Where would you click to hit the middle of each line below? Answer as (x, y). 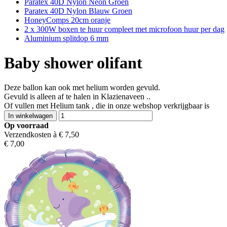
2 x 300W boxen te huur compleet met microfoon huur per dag (124, 29)
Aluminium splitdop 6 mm (66, 38)
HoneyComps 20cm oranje (67, 20)
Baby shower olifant (73, 63)
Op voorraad (26, 126)
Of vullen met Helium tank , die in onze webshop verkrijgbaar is (107, 106)
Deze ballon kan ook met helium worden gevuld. (82, 88)
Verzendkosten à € (34, 135)
